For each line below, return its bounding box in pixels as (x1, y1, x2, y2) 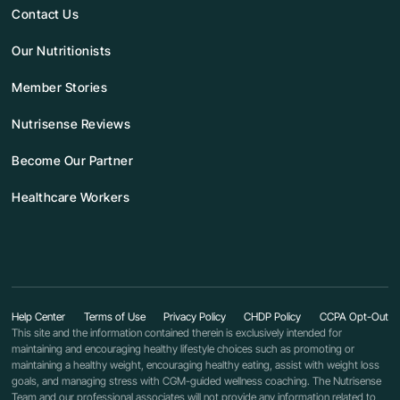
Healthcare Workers (12, 189, 130, 204)
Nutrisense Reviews (12, 116, 131, 131)
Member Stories (12, 79, 108, 95)
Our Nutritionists (12, 43, 112, 58)
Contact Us (12, 6, 79, 21)
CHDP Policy (244, 310, 302, 323)
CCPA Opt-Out (319, 310, 388, 323)
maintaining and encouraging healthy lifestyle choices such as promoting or (12, 342, 355, 355)
